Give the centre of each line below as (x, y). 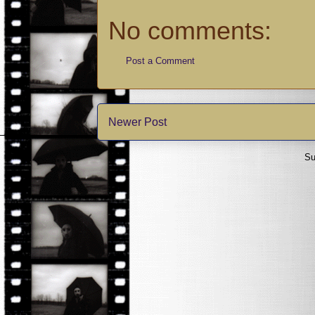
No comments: (190, 31)
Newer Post (137, 122)
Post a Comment (160, 61)
